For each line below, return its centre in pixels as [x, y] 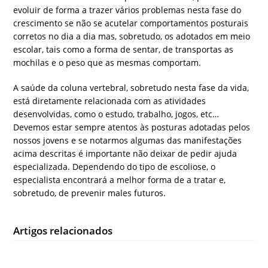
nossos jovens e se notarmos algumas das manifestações [128, 141]
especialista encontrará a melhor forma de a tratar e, [120, 180]
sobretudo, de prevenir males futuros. [90, 193]
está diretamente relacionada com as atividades [110, 101]
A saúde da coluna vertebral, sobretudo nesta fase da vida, [131, 88]
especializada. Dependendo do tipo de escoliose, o [115, 167]
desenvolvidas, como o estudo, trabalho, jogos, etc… [116, 114]
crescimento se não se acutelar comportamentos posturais [131, 23]
